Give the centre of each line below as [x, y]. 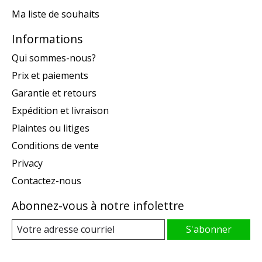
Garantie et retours [54, 93]
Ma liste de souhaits [56, 14]
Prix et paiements [50, 76]
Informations [47, 39]
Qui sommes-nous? [54, 58]
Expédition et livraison [60, 111]
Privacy [27, 163]
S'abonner [209, 230]
